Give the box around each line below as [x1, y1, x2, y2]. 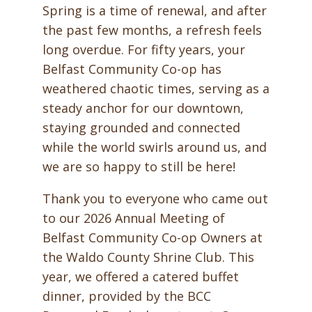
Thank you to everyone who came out [42, 190, 268, 207]
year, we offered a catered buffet [42, 268, 239, 285]
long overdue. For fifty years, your [42, 41, 245, 58]
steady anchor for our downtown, [42, 100, 244, 116]
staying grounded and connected [42, 119, 240, 136]
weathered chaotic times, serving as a [42, 80, 270, 97]
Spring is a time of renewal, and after [42, 2, 267, 19]
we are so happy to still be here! [42, 158, 235, 175]
